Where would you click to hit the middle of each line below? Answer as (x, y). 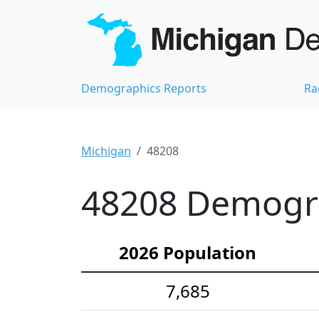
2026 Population (188, 252)
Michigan (106, 151)
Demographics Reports (144, 88)
